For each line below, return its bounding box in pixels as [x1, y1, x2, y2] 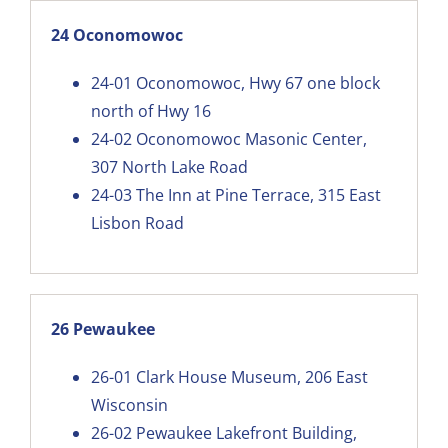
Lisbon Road [90, 211, 184, 234]
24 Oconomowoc [50, 23, 183, 46]
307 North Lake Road [90, 155, 248, 178]
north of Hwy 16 [90, 99, 211, 122]
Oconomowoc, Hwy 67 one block [135, 71, 380, 94]
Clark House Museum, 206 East [135, 365, 368, 388]
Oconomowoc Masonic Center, [135, 127, 367, 150]
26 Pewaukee [50, 317, 155, 340]
